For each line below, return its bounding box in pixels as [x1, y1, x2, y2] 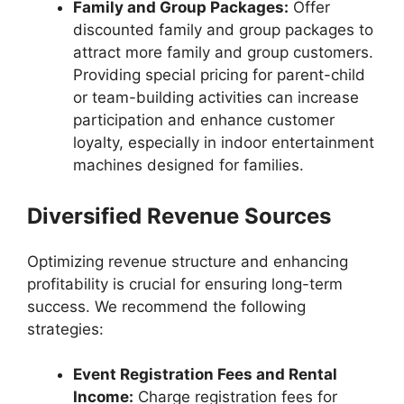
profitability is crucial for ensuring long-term [27, 274, 343, 293]
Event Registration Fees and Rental [73, 365, 337, 384]
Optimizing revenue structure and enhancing [27, 252, 348, 271]
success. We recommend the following [27, 297, 306, 316]
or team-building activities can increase [73, 88, 359, 107]
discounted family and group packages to [73, 21, 373, 40]
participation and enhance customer [73, 111, 335, 130]
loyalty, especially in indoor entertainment [73, 133, 374, 152]
